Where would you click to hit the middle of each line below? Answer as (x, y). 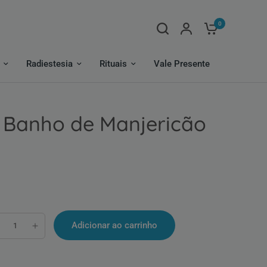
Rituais (113, 64)
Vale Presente (182, 64)
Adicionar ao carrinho (114, 225)
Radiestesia (49, 64)
